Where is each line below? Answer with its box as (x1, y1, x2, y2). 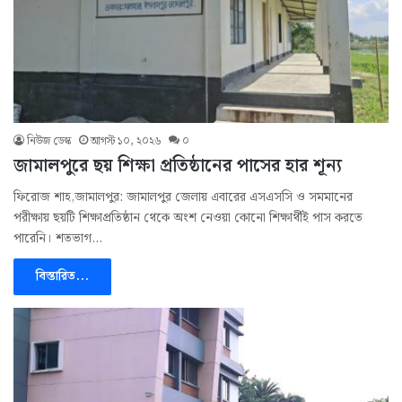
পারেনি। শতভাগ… (13, 229, 102, 249)
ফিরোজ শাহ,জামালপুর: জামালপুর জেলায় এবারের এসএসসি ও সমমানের (13, 188, 353, 208)
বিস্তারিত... (36, 267, 89, 287)
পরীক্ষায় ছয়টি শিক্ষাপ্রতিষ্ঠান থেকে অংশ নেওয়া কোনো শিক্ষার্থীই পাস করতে (13, 208, 363, 229)
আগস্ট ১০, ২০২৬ (91, 133, 162, 151)
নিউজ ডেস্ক (27, 133, 72, 151)
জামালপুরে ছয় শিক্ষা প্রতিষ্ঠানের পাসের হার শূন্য (13, 152, 342, 181)
